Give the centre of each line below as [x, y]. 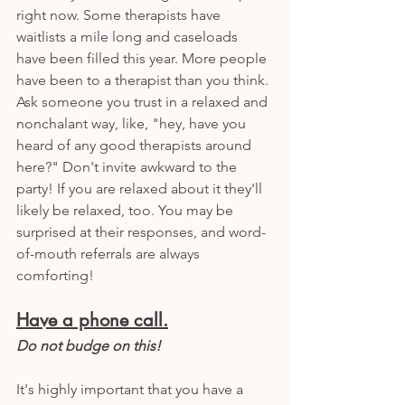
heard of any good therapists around [136, 145]
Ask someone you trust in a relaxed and [144, 101]
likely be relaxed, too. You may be [127, 210]
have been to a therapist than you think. [144, 80]
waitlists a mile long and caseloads [129, 36]
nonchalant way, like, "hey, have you [133, 123]
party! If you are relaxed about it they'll [141, 188]
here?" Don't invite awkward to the [128, 166]
